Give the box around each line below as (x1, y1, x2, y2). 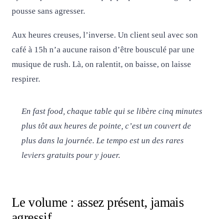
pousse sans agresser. (12, 6, 85, 16)
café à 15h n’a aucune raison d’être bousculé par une (12, 45, 195, 55)
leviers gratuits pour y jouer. (22, 151, 120, 160)
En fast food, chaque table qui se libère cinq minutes (22, 107, 202, 116)
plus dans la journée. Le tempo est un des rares (22, 136, 184, 146)
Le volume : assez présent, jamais (12, 195, 184, 210)
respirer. (12, 74, 40, 84)
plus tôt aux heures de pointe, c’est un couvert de (22, 121, 191, 131)
